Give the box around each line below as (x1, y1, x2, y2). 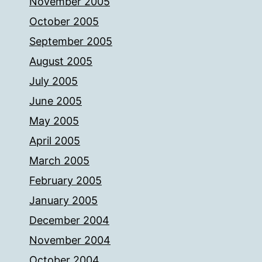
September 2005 (29, 35, 112, 47)
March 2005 (29, 154, 89, 167)
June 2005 (29, 95, 82, 107)
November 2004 (29, 234, 111, 246)
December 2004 (29, 214, 109, 226)
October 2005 (29, 15, 99, 27)
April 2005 (29, 135, 80, 147)
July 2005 (29, 75, 78, 87)
